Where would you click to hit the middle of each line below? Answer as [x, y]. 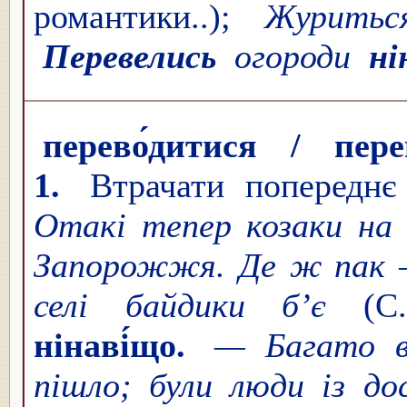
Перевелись [129, 57]
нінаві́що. [109, 346]
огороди [293, 57]
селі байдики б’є [199, 306]
